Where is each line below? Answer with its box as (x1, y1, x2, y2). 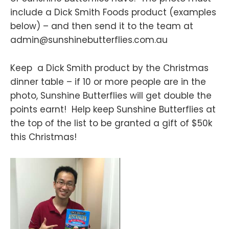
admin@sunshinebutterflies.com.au (10, 34, 168, 47)
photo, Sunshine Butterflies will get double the (10, 89, 212, 102)
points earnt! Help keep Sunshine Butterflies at (10, 103, 216, 116)
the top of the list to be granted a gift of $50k (10, 117, 212, 129)
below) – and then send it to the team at (10, 20, 193, 33)
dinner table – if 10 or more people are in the (10, 75, 206, 88)
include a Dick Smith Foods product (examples (10, 6, 216, 19)
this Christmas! (10, 130, 77, 143)
